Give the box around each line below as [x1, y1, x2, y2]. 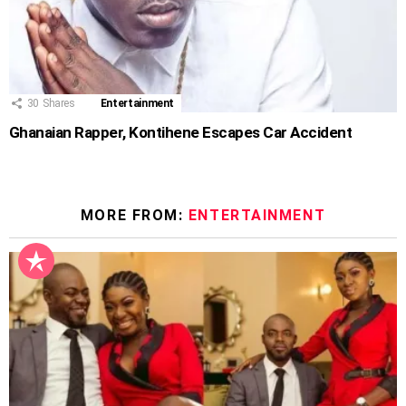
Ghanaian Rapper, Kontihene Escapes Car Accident [9, 122, 353, 141]
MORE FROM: [80, 206, 188, 224]
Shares [42, 96, 75, 110]
